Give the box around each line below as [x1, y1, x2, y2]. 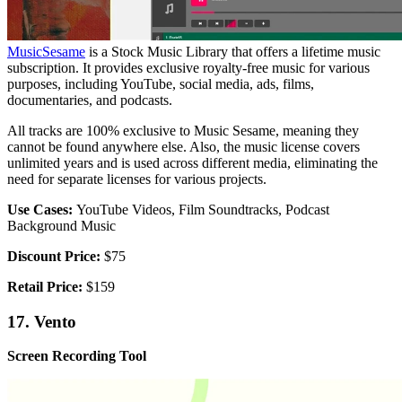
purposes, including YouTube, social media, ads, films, [7, 75, 314, 92]
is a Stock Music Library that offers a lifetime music [85, 43, 380, 59]
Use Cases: [7, 201, 76, 217]
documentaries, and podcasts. [7, 92, 172, 108]
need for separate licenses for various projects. [7, 170, 267, 187]
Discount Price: [7, 248, 100, 264]
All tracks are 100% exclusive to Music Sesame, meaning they [7, 122, 359, 138]
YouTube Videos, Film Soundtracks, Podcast [76, 201, 329, 217]
